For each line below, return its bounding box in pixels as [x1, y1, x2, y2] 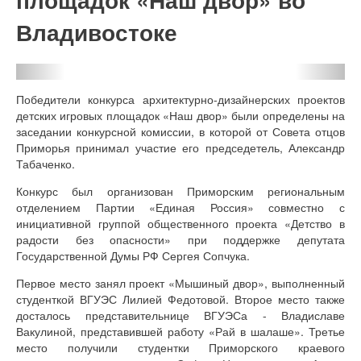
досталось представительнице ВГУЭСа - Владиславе [16, 306, 345, 323]
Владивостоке [16, 15, 177, 48]
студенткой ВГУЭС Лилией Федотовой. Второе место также [16, 290, 345, 307]
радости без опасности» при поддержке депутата [16, 230, 345, 247]
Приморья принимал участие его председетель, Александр [16, 139, 345, 156]
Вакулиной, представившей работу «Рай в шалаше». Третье [16, 322, 345, 339]
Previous [39, 61, 102, 85]
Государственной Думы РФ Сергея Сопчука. [16, 247, 250, 263]
